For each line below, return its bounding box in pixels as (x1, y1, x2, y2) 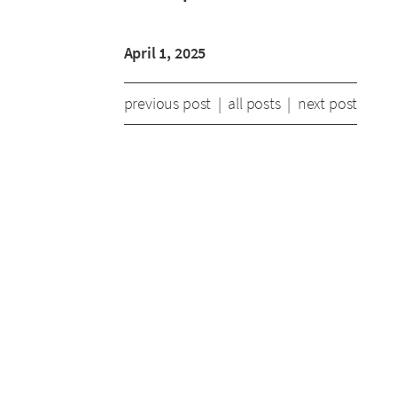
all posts (228, 93, 281, 113)
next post (297, 93, 358, 113)
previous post (123, 93, 212, 113)
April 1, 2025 (123, 43, 206, 63)
